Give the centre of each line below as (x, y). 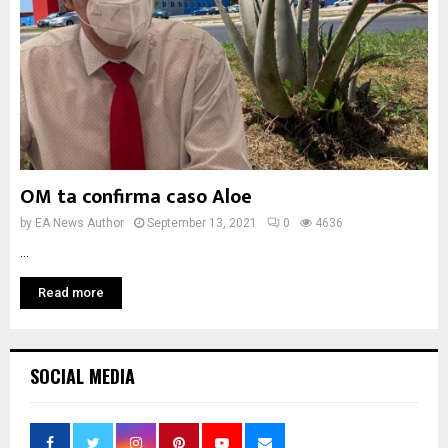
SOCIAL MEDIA (82, 376)
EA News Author (79, 223)
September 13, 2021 (202, 223)
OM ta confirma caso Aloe (136, 197)
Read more (71, 292)
